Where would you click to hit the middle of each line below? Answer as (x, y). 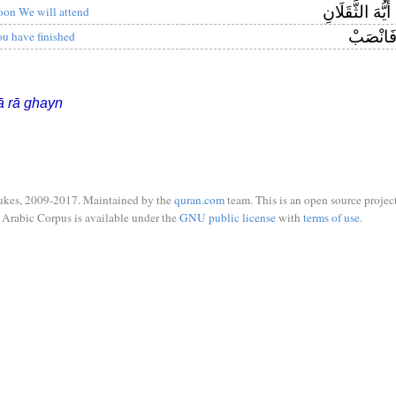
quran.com (199, 200)
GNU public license (227, 217)
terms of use (331, 217)
